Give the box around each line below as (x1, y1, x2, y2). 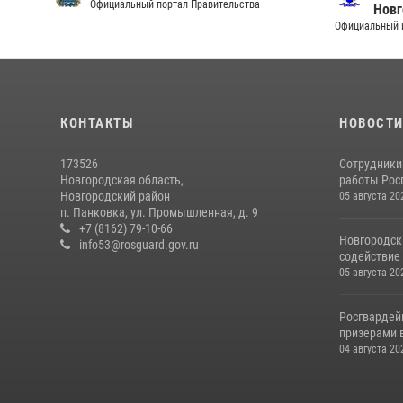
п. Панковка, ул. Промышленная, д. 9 (60, 205, 258, 219)
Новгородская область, (60, 173, 184, 187)
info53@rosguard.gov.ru (79, 237, 199, 252)
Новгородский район (60, 189, 170, 203)
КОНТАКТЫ (60, 115, 133, 131)
